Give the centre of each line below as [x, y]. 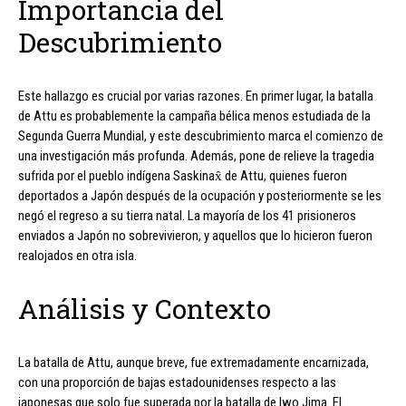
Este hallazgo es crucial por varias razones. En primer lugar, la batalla [196, 96]
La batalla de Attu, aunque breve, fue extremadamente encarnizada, [193, 362]
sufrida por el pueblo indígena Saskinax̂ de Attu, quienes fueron [183, 175]
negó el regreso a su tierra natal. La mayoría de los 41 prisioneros [187, 215]
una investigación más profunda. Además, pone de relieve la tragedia [196, 155]
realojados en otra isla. [77, 255]
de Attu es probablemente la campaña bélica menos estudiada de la [194, 116]
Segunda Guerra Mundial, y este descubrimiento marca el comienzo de [201, 135]
